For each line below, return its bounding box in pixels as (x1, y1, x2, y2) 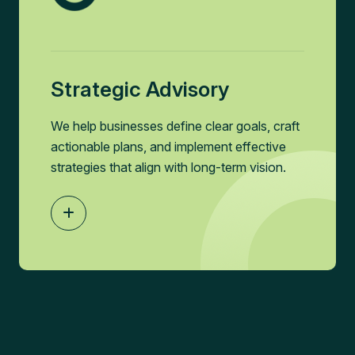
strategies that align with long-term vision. (50, 159, 286, 175)
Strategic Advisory (50, 77, 229, 101)
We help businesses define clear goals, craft (50, 118, 300, 134)
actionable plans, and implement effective (50, 139, 286, 155)
